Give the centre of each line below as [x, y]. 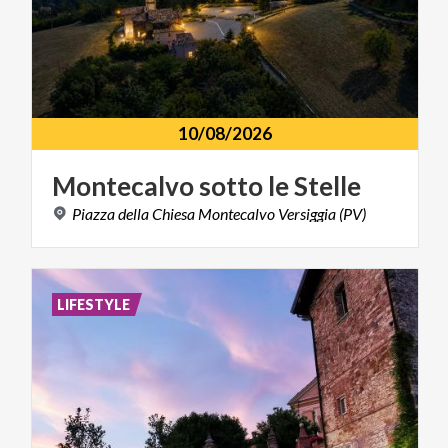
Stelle [327, 186]
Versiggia [307, 214]
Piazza [93, 214]
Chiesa [173, 214]
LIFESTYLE [94, 305]
